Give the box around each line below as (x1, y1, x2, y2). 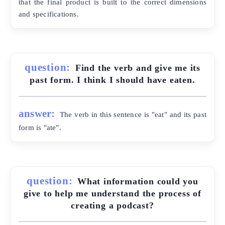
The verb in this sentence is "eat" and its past (60, 109, 206, 119)
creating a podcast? (71, 200, 154, 210)
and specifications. (19, 10, 79, 19)
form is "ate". (19, 123, 61, 132)
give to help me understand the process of (24, 188, 201, 198)
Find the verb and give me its (75, 63, 200, 73)
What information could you (77, 176, 198, 186)
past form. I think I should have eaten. (30, 75, 195, 85)
